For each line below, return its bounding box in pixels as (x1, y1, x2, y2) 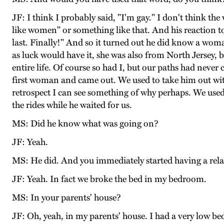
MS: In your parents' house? (12, 192, 121, 203)
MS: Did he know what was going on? (12, 118, 158, 129)
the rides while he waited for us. (12, 99, 132, 111)
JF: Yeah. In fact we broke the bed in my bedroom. (12, 173, 206, 185)
